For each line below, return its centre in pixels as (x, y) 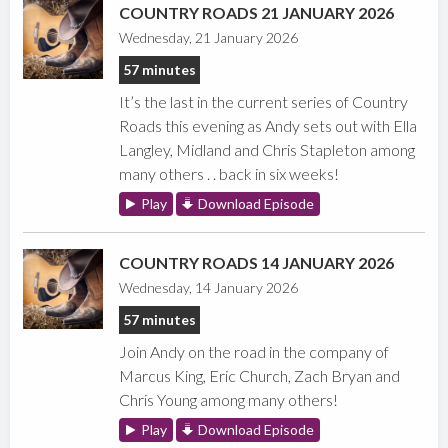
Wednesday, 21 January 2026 (209, 38)
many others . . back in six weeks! (229, 174)
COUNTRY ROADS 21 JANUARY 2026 (257, 13)
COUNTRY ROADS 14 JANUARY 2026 (257, 263)
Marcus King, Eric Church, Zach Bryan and (260, 376)
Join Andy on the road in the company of (254, 352)
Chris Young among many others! (229, 400)
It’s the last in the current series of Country (264, 102)
